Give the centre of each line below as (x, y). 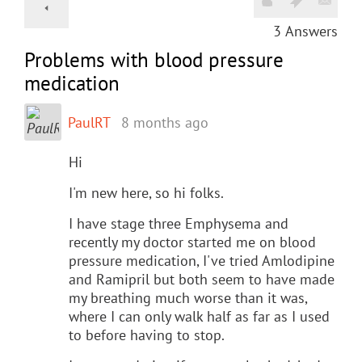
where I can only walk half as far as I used (199, 316)
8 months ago (165, 122)
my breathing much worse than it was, (188, 297)
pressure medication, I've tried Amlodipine (202, 260)
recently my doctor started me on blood (192, 242)
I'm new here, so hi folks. (146, 192)
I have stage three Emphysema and (179, 223)
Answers (311, 31)
